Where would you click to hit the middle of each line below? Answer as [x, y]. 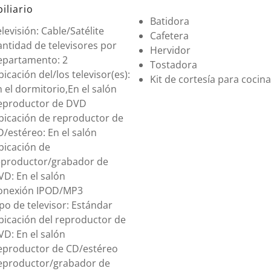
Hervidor [170, 50]
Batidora [170, 21]
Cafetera [169, 35]
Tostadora [174, 64]
